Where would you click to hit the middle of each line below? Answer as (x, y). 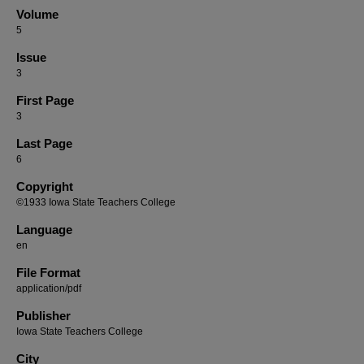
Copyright (45, 186)
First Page (45, 100)
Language (44, 230)
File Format (48, 273)
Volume (37, 14)
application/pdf (49, 288)
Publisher (43, 316)
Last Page (44, 143)
